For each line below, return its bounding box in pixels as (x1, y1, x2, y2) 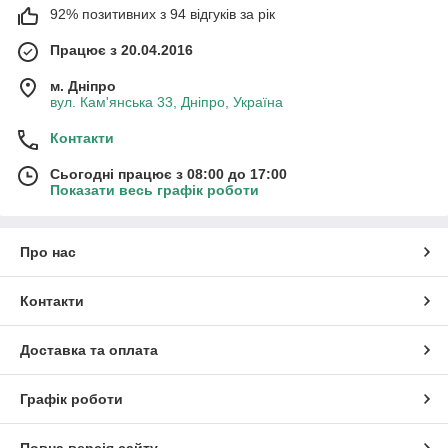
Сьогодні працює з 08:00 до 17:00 (50, 165, 287, 182)
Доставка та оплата (20, 341, 158, 358)
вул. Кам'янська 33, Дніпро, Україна (50, 93, 283, 110)
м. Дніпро (50, 77, 116, 94)
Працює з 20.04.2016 (50, 41, 193, 58)
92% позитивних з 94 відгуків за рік (50, 5, 275, 22)
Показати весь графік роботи (50, 181, 259, 198)
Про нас (20, 243, 76, 260)
